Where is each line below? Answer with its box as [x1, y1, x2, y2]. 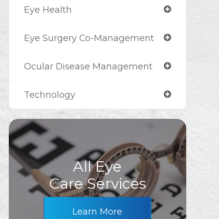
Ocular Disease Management [23, 61, 153, 71]
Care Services [48, 175, 146, 193]
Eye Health [23, 4, 72, 15]
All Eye [73, 157, 122, 175]
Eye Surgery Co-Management [23, 33, 154, 43]
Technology [23, 89, 75, 100]
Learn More [72, 206, 123, 217]
